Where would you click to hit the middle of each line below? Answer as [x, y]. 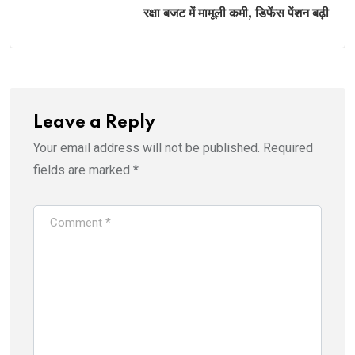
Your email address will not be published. [147, 147]
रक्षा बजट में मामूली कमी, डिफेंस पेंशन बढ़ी [236, 13]
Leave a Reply [94, 122]
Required [288, 147]
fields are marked [83, 170]
